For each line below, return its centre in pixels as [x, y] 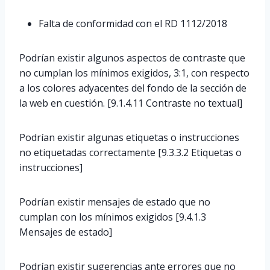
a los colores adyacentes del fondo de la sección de [133, 88]
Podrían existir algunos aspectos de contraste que [132, 58]
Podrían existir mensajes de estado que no [115, 202]
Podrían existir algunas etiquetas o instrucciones [129, 137]
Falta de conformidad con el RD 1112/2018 [133, 24]
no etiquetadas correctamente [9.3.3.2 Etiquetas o [130, 152]
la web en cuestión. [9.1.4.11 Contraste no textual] [131, 103]
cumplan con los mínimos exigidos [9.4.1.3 [113, 217]
